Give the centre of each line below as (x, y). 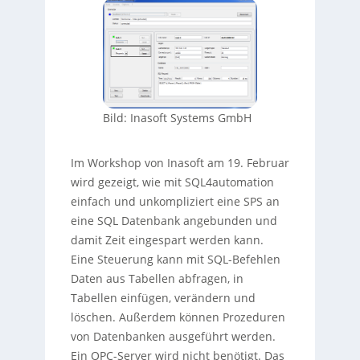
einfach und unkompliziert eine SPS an (175, 202)
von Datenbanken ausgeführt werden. (173, 337)
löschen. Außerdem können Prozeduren (178, 317)
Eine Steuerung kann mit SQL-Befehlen (175, 260)
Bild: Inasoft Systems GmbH (177, 118)
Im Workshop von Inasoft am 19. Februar (180, 163)
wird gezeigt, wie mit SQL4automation (172, 182)
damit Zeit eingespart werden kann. (167, 240)
